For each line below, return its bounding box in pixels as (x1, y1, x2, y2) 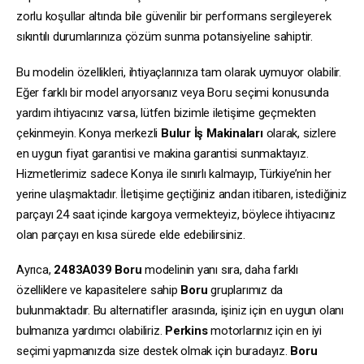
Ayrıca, (16, 262, 54, 278)
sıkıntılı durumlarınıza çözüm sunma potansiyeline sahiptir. (16, 28, 313, 44)
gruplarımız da (207, 283, 284, 298)
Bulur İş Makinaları (160, 125, 263, 141)
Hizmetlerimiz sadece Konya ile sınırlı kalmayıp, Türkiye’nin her (16, 166, 331, 181)
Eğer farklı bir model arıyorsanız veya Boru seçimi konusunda (16, 84, 329, 100)
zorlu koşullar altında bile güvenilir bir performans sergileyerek (16, 8, 331, 24)
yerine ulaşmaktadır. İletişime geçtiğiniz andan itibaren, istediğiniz (16, 186, 347, 201)
